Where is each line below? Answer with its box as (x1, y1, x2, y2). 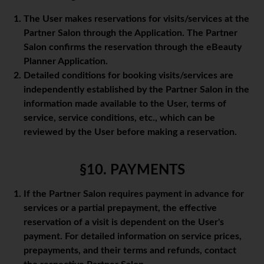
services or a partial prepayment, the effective (24, 203, 217, 213)
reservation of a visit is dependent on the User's (24, 217, 224, 227)
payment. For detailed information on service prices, (24, 232, 242, 242)
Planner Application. (24, 57, 108, 67)
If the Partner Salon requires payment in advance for (24, 189, 244, 199)
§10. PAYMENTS (79, 163, 185, 178)
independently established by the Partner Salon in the (24, 85, 249, 95)
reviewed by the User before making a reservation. (24, 127, 237, 137)
